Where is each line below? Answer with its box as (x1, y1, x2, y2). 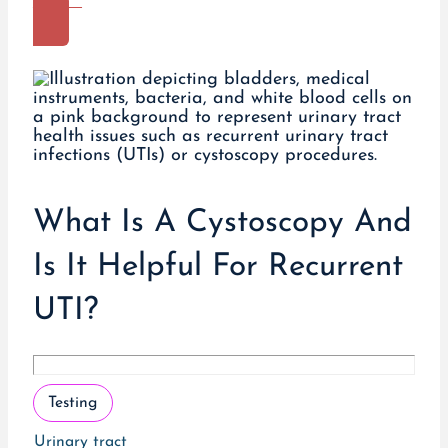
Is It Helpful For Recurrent (32, 251, 403, 284)
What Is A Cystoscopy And (32, 207, 412, 240)
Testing (48, 394, 98, 411)
